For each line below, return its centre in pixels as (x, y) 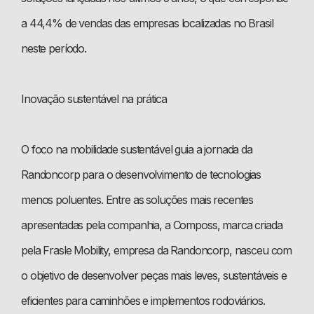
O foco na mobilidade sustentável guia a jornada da (137, 149)
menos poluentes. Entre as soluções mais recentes (137, 199)
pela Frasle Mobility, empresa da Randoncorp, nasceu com (157, 250)
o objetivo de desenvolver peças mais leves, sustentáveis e (154, 275)
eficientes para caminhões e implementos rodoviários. (143, 300)
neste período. (54, 48)
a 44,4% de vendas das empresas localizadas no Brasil (147, 23)
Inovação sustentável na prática (94, 98)
